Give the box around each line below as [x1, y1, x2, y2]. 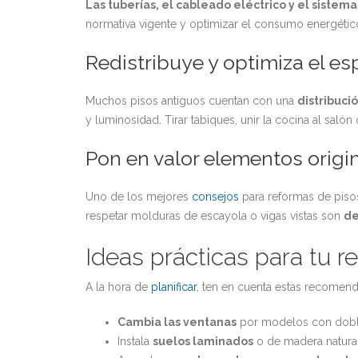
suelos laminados [153, 335, 253, 348]
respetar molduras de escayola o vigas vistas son [86, 209, 344, 222]
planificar [151, 280, 197, 293]
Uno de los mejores [86, 190, 192, 203]
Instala [117, 335, 153, 348]
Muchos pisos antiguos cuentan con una [86, 94, 297, 107]
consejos [192, 190, 239, 203]
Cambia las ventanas [117, 316, 237, 328]
